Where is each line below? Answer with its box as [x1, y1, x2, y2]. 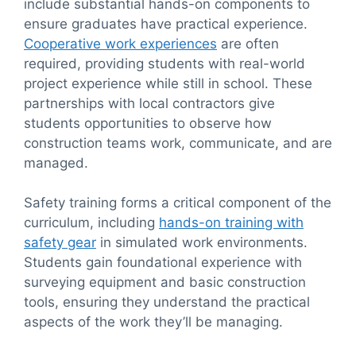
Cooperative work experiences [24, 35, 217, 52]
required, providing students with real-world [24, 55, 305, 72]
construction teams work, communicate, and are [24, 134, 332, 151]
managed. [24, 154, 88, 171]
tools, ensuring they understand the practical [24, 294, 310, 311]
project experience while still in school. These [24, 75, 312, 91]
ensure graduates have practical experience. [24, 15, 308, 32]
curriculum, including [24, 215, 159, 231]
